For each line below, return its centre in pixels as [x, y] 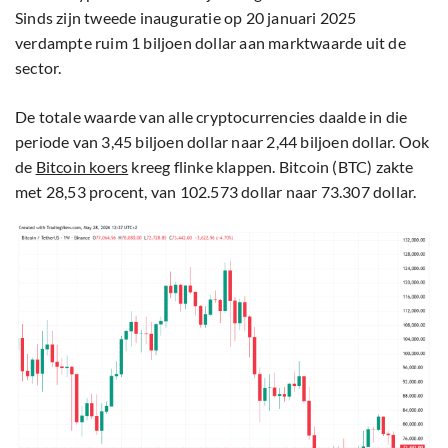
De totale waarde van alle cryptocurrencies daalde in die [211, 117]
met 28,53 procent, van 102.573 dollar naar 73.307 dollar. [216, 192]
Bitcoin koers [82, 167]
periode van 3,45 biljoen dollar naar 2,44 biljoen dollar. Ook [222, 142]
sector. [38, 68]
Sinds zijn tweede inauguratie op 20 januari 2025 [186, 18]
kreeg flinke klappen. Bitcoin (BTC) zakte [271, 167]
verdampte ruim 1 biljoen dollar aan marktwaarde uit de [210, 43]
